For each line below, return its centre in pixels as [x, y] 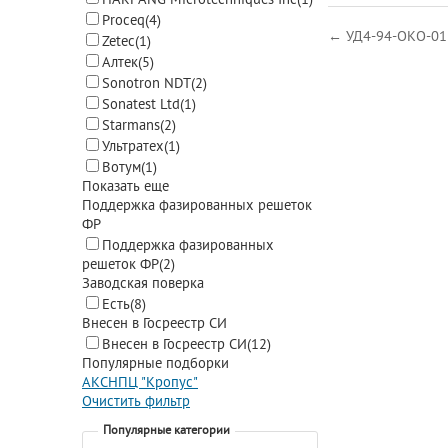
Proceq [123, 21]
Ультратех [133, 147]
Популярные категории [166, 430]
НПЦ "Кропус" [153, 383]
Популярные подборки [155, 364]
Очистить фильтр [136, 402]
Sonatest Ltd [141, 105]
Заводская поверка [143, 284]
